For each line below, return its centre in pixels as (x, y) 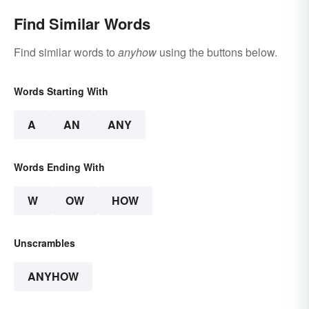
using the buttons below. (217, 52)
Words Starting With (61, 91)
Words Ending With (59, 167)
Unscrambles (44, 242)
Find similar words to (66, 52)
